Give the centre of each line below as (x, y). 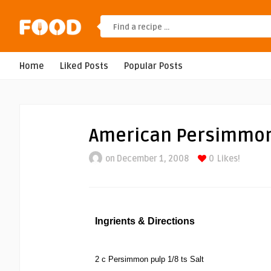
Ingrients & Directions (145, 221)
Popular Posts (153, 66)
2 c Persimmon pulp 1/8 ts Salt (149, 259)
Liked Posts (84, 66)
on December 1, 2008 (147, 159)
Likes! (229, 159)
